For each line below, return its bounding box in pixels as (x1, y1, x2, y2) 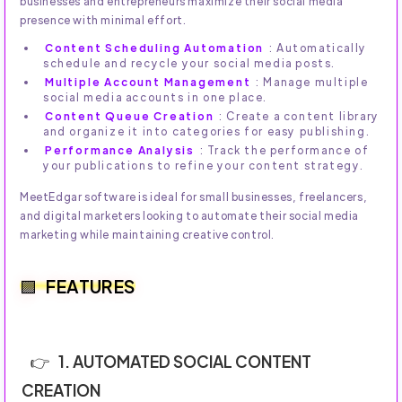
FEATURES (46, 275, 135, 298)
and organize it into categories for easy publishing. (43, 124, 371, 139)
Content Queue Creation (45, 109, 214, 124)
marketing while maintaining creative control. (20, 227, 275, 242)
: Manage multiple (252, 74, 369, 90)
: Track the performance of (197, 143, 370, 158)
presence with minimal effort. (20, 13, 187, 28)
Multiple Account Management (45, 74, 251, 90)
